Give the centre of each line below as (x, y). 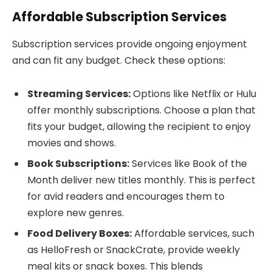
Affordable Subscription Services (119, 17)
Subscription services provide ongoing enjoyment (130, 44)
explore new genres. (76, 213)
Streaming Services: (79, 94)
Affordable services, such (193, 234)
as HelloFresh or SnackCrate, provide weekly (134, 250)
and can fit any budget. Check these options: (119, 60)
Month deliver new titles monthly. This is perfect (141, 180)
